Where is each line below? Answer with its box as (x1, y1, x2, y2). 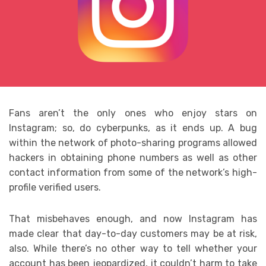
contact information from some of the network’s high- (9, 167, 257, 179)
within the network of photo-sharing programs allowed (9, 137, 257, 149)
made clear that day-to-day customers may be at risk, (9, 228, 257, 240)
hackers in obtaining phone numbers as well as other (9, 152, 257, 164)
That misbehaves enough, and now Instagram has (9, 213, 257, 225)
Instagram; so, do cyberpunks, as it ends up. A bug (9, 122, 257, 134)
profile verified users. (9, 182, 101, 194)
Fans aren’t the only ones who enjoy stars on (9, 107, 257, 119)
